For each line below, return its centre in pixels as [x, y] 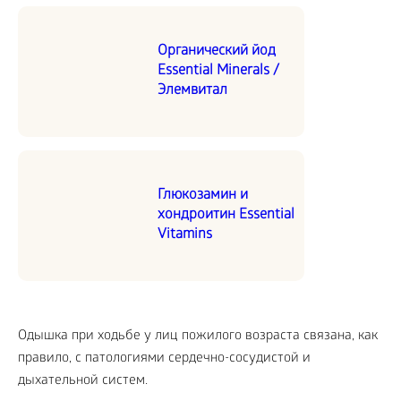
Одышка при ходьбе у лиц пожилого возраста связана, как [198, 337]
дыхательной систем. [83, 381]
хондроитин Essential [226, 215]
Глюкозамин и [203, 196]
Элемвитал [192, 91]
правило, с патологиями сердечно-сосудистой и [164, 359]
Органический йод [217, 51]
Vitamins [185, 235]
